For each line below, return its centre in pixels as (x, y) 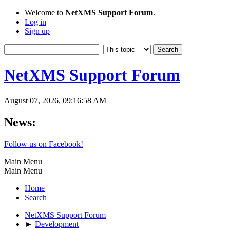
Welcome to (45, 13)
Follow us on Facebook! (44, 144)
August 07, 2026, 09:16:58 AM (55, 100)
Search (36, 197)
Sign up (37, 31)
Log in (35, 22)
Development (57, 224)
